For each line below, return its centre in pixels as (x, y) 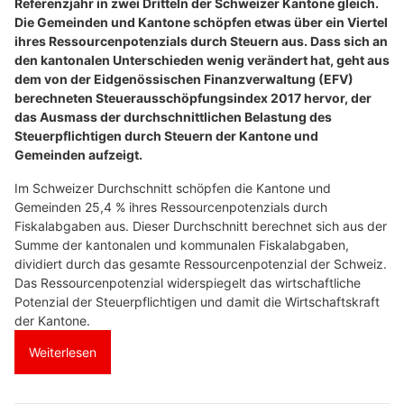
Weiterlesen (63, 352)
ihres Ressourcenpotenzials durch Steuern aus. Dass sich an (201, 41)
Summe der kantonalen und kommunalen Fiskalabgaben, (182, 244)
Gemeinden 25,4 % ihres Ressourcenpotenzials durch (171, 207)
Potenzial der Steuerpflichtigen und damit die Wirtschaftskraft (197, 301)
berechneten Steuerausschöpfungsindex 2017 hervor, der (193, 97)
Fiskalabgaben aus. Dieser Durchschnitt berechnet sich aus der (201, 225)
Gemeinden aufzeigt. (78, 154)
